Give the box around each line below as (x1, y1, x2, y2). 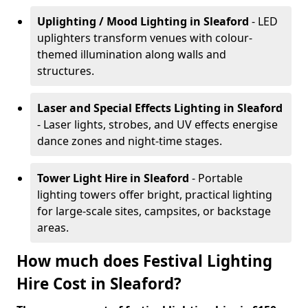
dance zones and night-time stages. (37, 133, 222, 148)
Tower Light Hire (37, 170, 127, 186)
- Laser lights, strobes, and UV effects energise (37, 117, 278, 132)
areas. (37, 220, 69, 235)
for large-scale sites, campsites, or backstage (37, 203, 271, 219)
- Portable (192, 170, 243, 186)
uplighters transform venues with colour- (37, 30, 252, 45)
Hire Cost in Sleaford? (16, 273, 181, 294)
